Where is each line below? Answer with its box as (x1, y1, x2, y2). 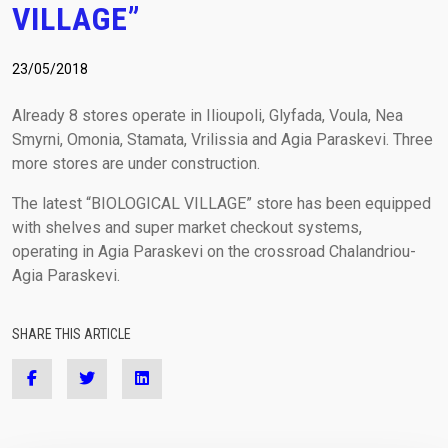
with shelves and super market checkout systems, (12, 218, 362, 238)
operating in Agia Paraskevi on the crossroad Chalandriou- (12, 242, 416, 262)
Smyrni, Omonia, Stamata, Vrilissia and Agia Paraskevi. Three (12, 130, 433, 150)
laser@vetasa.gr (269, 30, 379, 47)
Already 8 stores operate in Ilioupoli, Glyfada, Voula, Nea (12, 106, 403, 126)
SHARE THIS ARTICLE (12, 326, 131, 343)
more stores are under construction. (12, 154, 260, 174)
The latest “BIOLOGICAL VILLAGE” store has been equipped (12, 194, 431, 214)
